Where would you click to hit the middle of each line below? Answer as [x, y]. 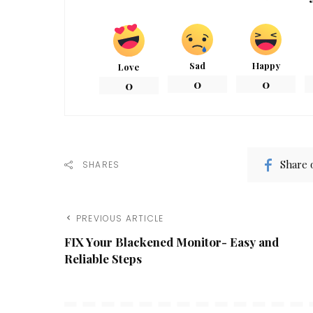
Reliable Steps [103, 258]
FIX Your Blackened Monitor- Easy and [172, 241]
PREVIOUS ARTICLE [120, 218]
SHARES [101, 164]
